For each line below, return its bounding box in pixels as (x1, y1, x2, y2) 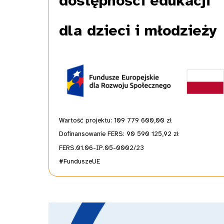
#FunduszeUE (59, 157, 100, 166)
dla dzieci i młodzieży (59, 21, 217, 40)
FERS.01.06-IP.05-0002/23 (59, 143, 144, 152)
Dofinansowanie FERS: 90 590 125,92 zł (59, 129, 178, 138)
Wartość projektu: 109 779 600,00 (59, 115, 164, 124)
